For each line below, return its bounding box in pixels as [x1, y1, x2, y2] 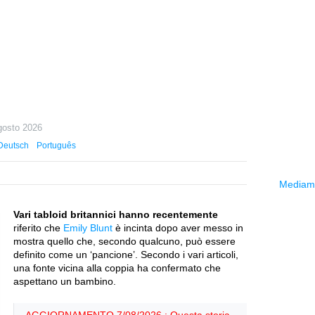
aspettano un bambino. [13, 276, 116, 287]
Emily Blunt [63, 222, 112, 233]
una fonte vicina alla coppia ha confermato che [13, 262, 221, 274]
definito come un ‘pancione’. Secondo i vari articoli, [13, 249, 238, 260]
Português [37, 141, 77, 150]
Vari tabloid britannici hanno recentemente [13, 209, 218, 220]
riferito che [13, 222, 63, 233]
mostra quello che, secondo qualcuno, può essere [13, 236, 236, 247]
